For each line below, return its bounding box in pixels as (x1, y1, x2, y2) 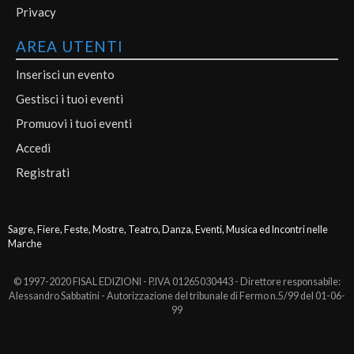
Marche (8, 237, 42, 250)
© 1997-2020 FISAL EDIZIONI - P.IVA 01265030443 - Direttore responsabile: (13, 275, 341, 288)
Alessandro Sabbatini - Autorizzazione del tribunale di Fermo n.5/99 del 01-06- (9, 289, 345, 302)
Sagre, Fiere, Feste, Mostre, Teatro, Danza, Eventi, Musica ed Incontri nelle (8, 223, 328, 235)
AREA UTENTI (16, 37, 123, 56)
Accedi (16, 141, 51, 156)
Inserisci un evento (16, 67, 115, 82)
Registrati (16, 165, 70, 180)
